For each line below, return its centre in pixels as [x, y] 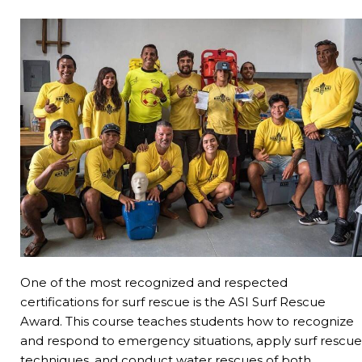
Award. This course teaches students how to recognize [187, 321]
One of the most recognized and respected [154, 282]
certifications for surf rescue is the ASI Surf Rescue [173, 301]
